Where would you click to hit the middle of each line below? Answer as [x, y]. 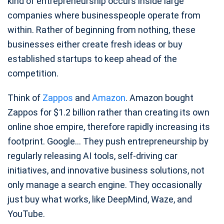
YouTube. [26, 213]
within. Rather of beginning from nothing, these [101, 29]
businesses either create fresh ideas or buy [95, 44]
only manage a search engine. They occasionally [105, 184]
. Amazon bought [159, 97]
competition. [33, 73]
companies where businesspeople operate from [104, 15]
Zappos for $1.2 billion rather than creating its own [108, 112]
